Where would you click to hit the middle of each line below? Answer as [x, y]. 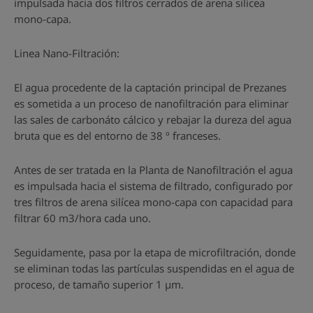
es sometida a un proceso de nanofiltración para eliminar [151, 103]
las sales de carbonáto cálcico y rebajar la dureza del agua [153, 119]
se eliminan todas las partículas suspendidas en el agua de [154, 268]
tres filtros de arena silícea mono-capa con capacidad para [153, 202]
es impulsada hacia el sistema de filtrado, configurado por [153, 185]
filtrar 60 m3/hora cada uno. [82, 218]
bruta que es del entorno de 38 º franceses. [117, 135]
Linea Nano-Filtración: [67, 53]
